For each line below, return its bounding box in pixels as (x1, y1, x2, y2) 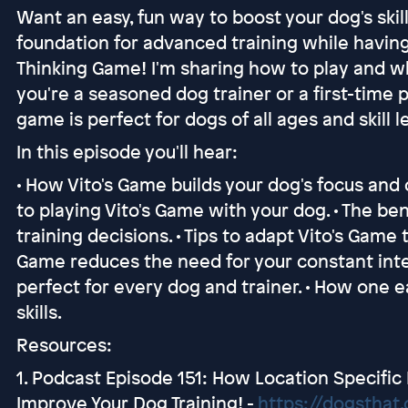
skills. (15, 300, 62, 324)
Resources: (15, 332, 112, 357)
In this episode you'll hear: (15, 139, 238, 164)
